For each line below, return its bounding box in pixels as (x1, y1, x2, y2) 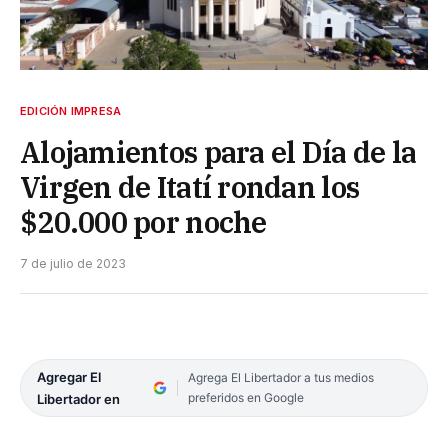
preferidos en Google (187, 389, 304, 405)
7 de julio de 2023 (20, 255, 126, 271)
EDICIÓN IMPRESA (20, 103, 122, 118)
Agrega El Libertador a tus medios (187, 369, 374, 385)
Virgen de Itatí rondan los (20, 167, 360, 206)
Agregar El (37, 368, 101, 385)
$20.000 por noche (20, 202, 267, 241)
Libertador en (37, 390, 120, 407)
